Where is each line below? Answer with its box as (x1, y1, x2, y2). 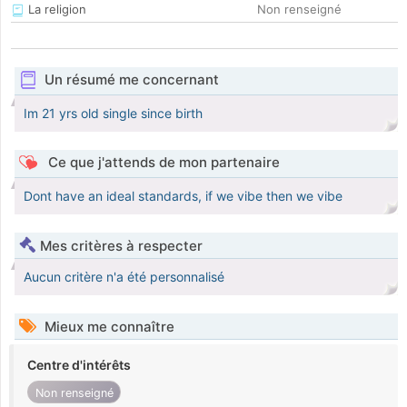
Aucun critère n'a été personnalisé (24, 269, 224, 285)
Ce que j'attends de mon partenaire (44, 154, 280, 172)
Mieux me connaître (41, 318, 174, 336)
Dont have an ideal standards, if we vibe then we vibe (24, 188, 342, 204)
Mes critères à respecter (40, 237, 203, 255)
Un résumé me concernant (44, 71, 219, 89)
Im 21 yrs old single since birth (24, 105, 203, 122)
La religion (25, 2, 86, 17)
